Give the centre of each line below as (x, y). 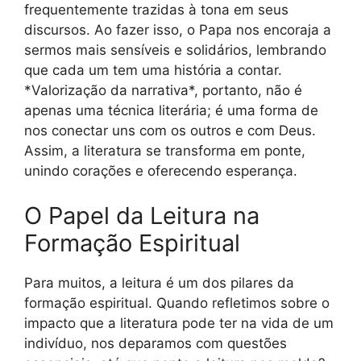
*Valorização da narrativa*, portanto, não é (163, 91)
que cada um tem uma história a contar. (153, 71)
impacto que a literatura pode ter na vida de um (179, 323)
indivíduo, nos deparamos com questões (156, 343)
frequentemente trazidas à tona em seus (156, 10)
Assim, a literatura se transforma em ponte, (165, 151)
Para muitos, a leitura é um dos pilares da (159, 282)
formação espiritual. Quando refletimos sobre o (177, 303)
